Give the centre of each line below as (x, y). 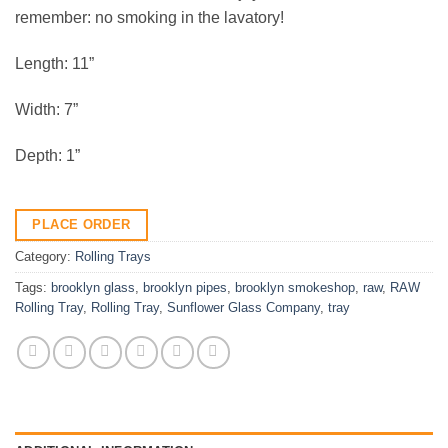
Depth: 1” (47, 155)
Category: (45, 257)
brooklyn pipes (185, 288)
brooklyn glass (93, 288)
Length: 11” (54, 64)
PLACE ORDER (81, 225)
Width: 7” (46, 110)
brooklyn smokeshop (295, 288)
